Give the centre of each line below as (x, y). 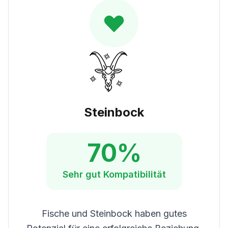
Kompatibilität (134, 174)
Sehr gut (81, 174)
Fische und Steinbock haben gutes (114, 213)
